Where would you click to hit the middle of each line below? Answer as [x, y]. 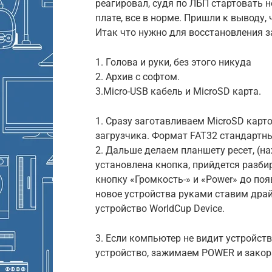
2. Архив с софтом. [138, 76]
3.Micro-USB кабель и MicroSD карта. [178, 91]
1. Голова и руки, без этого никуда [173, 62]
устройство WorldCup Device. [160, 208]
